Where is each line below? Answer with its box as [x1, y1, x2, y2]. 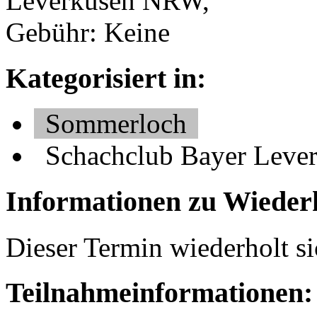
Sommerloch [45, 108, 187, 139]
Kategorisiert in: [6, 62, 206, 94]
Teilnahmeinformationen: [6, 277, 313, 309]
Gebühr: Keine [6, 16, 170, 47]
